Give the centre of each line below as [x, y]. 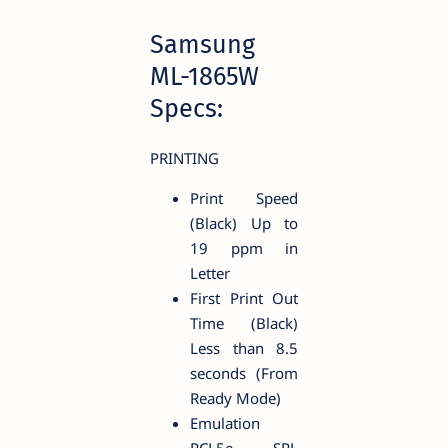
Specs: [186, 109]
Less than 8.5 [244, 348]
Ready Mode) [235, 398]
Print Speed [244, 198]
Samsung [202, 45]
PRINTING [184, 158]
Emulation [225, 423]
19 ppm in [244, 248]
